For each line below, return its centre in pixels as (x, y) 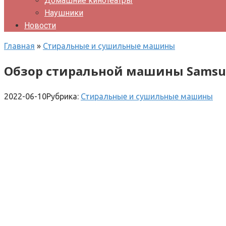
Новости (40, 25)
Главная (19, 46)
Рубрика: (63, 96)
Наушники (64, 13)
